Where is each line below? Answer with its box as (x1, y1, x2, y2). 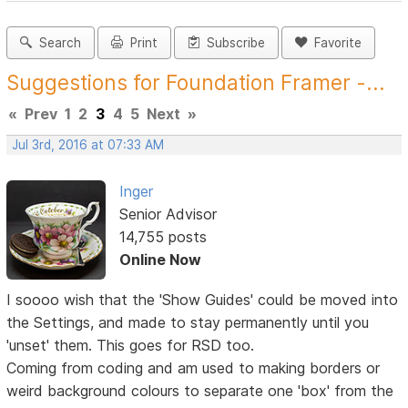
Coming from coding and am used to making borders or (6, 358, 381, 377)
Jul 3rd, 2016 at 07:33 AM (12, 138, 165, 153)
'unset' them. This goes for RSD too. (6, 335, 255, 354)
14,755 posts (118, 228, 207, 247)
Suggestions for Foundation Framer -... (6, 70, 386, 96)
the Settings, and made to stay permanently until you (6, 312, 370, 331)
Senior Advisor (118, 205, 217, 224)
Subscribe (199, 36, 266, 51)
